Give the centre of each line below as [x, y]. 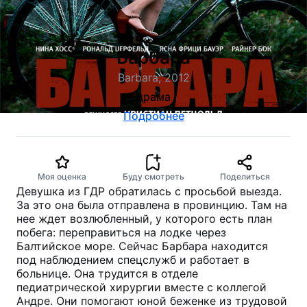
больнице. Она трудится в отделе [107, 273]
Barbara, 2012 [153, 77]
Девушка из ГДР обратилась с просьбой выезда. [149, 191]
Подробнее [153, 116]
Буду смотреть [153, 176]
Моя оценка [62, 176]
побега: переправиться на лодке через [121, 232]
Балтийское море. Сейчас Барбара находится [142, 246]
